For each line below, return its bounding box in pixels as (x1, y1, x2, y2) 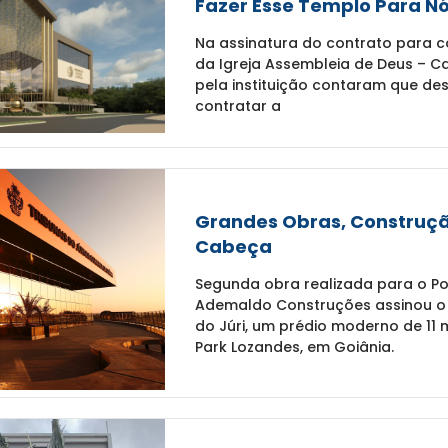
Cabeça (194, 233, 272, 259)
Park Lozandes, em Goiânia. (194, 336, 394, 357)
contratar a (194, 96, 281, 117)
